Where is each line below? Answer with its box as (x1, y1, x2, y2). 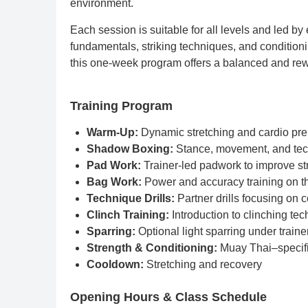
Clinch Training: (87, 209, 169, 221)
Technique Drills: (87, 192, 175, 204)
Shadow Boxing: (87, 143, 173, 155)
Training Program (70, 99, 173, 113)
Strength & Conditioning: (87, 242, 217, 254)
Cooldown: (87, 258, 144, 270)
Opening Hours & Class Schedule (70, 290, 267, 304)
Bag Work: (87, 176, 142, 188)
